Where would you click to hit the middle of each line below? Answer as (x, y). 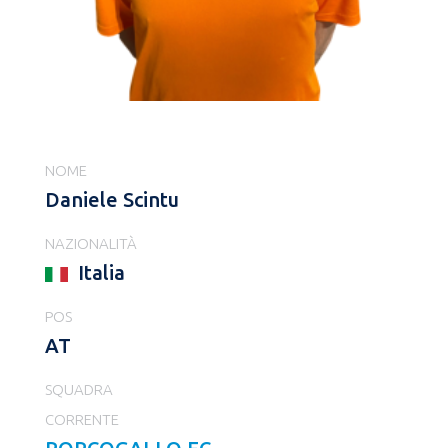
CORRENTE (82, 420)
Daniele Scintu (112, 200)
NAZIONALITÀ (91, 244)
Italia (99, 273)
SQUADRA (79, 390)
